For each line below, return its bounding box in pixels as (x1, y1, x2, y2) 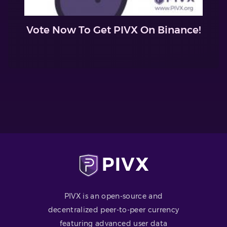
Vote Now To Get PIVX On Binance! (26, 24, 201, 36)
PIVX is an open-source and (64, 192, 163, 200)
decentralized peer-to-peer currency (48, 205, 179, 214)
